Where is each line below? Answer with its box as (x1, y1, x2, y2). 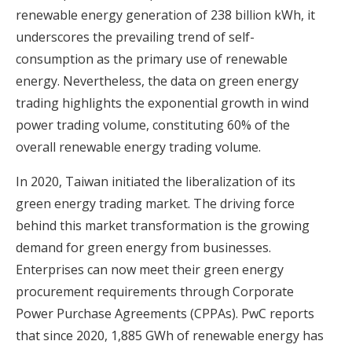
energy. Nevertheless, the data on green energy (16, 71, 299, 90)
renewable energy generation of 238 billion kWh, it (16, 5, 315, 24)
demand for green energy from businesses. (16, 238, 271, 256)
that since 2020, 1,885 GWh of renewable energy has (16, 326, 324, 344)
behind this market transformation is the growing (16, 216, 310, 234)
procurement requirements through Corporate (16, 282, 294, 300)
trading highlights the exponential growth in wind (16, 93, 309, 112)
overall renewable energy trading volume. (16, 137, 261, 156)
